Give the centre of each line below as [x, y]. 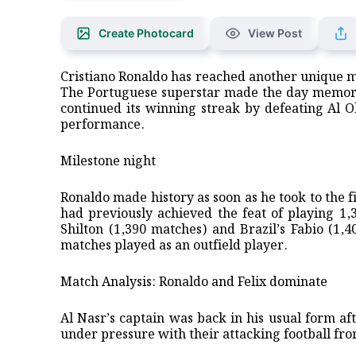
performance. [103, 125]
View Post [275, 33]
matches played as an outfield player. [174, 246]
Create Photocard [146, 33]
